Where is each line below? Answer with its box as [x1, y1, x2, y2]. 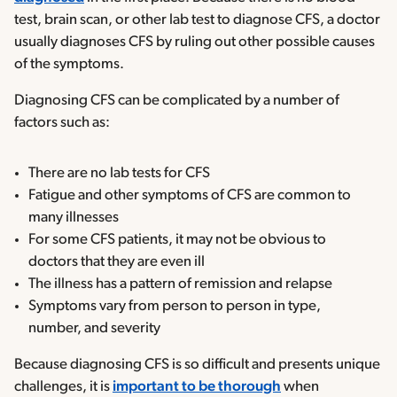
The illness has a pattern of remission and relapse [28, 276, 332, 292]
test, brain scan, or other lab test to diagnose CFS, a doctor [14, 12, 380, 28]
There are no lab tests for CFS [28, 166, 210, 182]
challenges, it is [14, 379, 113, 395]
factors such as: [14, 115, 110, 131]
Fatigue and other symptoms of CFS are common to [28, 188, 351, 204]
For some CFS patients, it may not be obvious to [28, 232, 326, 248]
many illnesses [28, 210, 119, 226]
